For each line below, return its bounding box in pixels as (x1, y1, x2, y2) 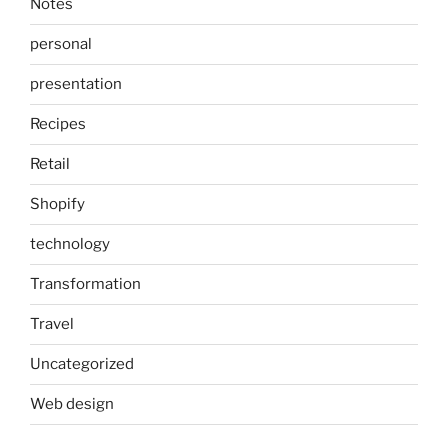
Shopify (30, 195, 85, 214)
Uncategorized (30, 355, 134, 374)
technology (30, 235, 110, 254)
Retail (30, 155, 70, 174)
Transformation (30, 275, 141, 294)
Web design (30, 395, 114, 414)
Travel (30, 315, 74, 334)
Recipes (30, 115, 86, 134)
